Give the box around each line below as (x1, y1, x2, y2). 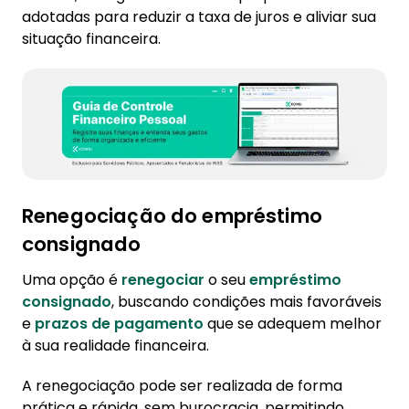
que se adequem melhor (204, 312, 382, 334)
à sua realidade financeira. (22, 334, 209, 356)
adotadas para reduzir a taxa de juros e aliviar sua (22, 6, 376, 27)
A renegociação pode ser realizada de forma (22, 374, 342, 396)
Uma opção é (22, 268, 121, 290)
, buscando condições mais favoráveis (111, 290, 382, 312)
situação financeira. (22, 28, 161, 49)
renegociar (121, 268, 204, 290)
